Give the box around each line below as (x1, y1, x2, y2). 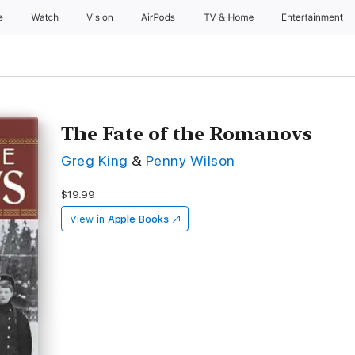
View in (70, 213, 105, 225)
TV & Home (203, 12, 257, 23)
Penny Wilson (145, 152, 235, 169)
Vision (86, 12, 115, 23)
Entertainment (282, 12, 346, 23)
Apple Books (107, 213, 169, 225)
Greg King (61, 152, 128, 169)
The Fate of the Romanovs (61, 122, 313, 145)
